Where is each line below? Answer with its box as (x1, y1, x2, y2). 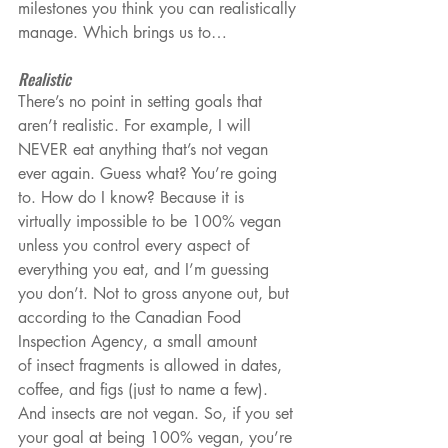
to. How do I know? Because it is (18, 187, 249, 209)
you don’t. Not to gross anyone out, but (18, 283, 294, 305)
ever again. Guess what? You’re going (18, 163, 282, 185)
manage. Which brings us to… (18, 22, 227, 44)
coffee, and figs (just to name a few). (18, 379, 273, 401)
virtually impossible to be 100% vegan (18, 211, 286, 233)
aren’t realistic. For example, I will (18, 115, 256, 137)
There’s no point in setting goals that (18, 91, 267, 113)
